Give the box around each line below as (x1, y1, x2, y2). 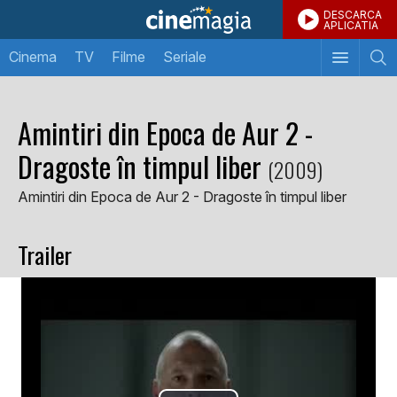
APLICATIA (323, 19, 378, 32)
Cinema (9, 48, 57, 66)
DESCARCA (323, 8, 382, 21)
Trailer (18, 237, 72, 272)
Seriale (163, 48, 206, 66)
